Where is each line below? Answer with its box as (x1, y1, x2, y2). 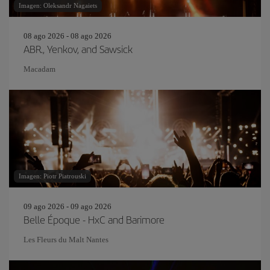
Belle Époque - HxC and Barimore (24, 212, 165, 227)
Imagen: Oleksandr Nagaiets (19, 2, 97, 9)
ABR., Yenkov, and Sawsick (24, 42, 133, 56)
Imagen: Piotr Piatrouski (19, 172, 86, 180)
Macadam (24, 64, 55, 74)
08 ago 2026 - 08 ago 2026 (24, 31, 111, 40)
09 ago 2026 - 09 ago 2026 (24, 202, 111, 211)
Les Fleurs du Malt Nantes (24, 235, 108, 244)
